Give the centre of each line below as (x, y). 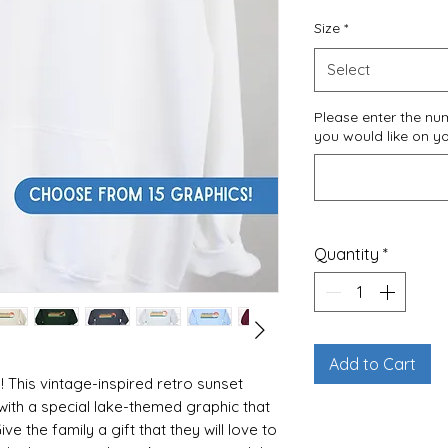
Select (348, 70)
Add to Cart (372, 364)
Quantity (346, 254)
